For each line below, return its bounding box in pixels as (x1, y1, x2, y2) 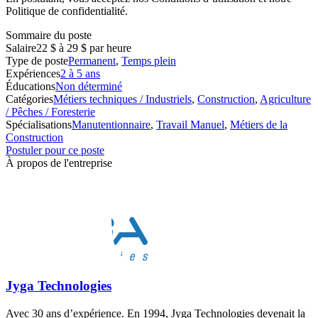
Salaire (6, 41, 36, 54)
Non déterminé (55, 79, 122, 92)
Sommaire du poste (6, 28, 92, 41)
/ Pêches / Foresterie (6, 105, 95, 118)
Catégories (6, 92, 53, 105)
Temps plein (121, 54, 176, 67)
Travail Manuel (156, 118, 224, 131)
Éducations (6, 79, 55, 92)
